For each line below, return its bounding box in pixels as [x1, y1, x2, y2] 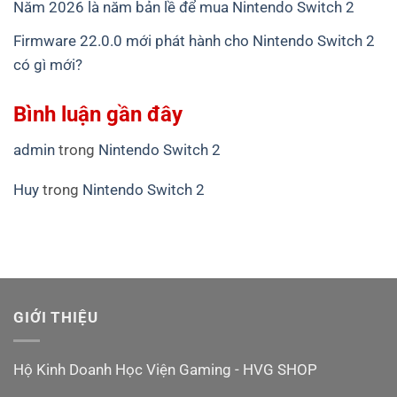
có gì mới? [13, 55, 82, 74]
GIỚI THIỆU [13, 307, 98, 326]
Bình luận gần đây [13, 100, 183, 127]
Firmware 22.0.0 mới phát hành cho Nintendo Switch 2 [13, 31, 375, 50]
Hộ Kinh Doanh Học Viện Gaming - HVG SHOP [13, 360, 317, 378]
